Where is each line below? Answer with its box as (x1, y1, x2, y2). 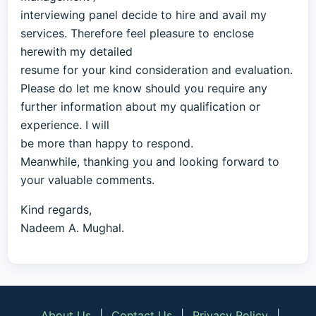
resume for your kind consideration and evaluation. (20, 63, 293, 77)
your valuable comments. (20, 173, 154, 187)
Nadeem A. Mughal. (20, 221, 124, 235)
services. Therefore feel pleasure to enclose (20, 26, 254, 40)
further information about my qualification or (20, 99, 260, 114)
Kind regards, (20, 202, 92, 217)
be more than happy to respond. (20, 136, 193, 150)
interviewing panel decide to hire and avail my (20, 8, 267, 22)
